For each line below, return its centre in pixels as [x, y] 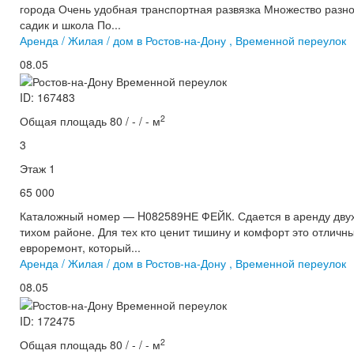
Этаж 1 [38, 169]
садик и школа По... [70, 25]
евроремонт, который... [80, 248]
